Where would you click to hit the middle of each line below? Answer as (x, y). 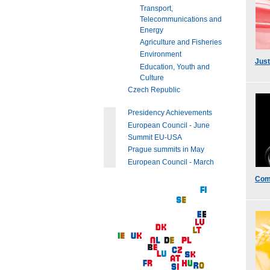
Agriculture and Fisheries (181, 42)
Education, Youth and (175, 67)
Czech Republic (154, 90)
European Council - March (171, 162)
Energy (152, 30)
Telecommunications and (181, 19)
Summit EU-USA (155, 138)
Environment (161, 55)
